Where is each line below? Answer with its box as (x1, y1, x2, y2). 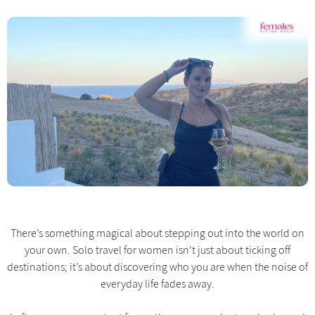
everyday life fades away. (101, 276, 214, 291)
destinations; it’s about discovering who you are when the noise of (7, 259, 308, 274)
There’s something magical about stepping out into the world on (11, 226, 304, 240)
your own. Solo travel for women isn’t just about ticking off (25, 243, 290, 257)
